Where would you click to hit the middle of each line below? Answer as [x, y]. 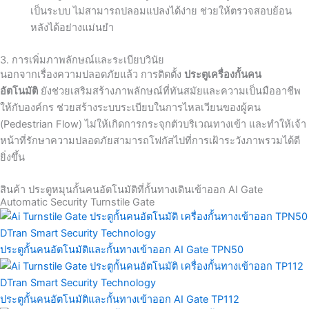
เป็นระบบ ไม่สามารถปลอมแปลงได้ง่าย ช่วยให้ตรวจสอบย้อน [161, 11]
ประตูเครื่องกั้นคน [223, 74]
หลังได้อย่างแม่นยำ [72, 28]
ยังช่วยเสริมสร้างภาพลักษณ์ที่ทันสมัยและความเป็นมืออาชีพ [169, 91]
